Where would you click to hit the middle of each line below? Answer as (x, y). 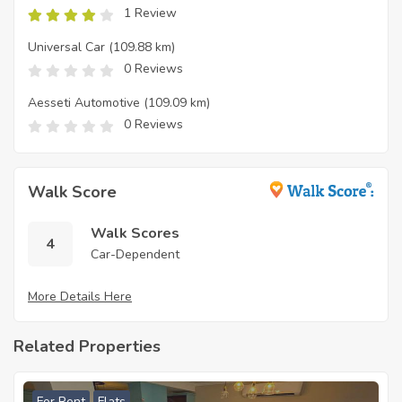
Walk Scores (135, 233)
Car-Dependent (135, 254)
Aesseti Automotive (84, 102)
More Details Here (80, 296)
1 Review (150, 13)
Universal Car (66, 47)
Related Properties (87, 346)
